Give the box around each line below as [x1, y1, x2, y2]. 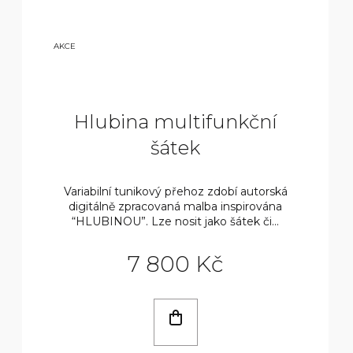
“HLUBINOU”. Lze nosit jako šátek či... [72, 214, 280, 229]
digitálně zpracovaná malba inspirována [69, 199, 283, 214]
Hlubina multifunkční [73, 110, 277, 133]
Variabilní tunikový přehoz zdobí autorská [63, 184, 288, 199]
